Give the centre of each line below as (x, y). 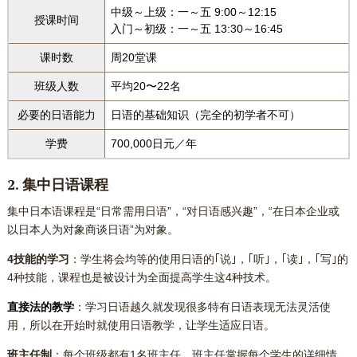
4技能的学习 (38, 259)
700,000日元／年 (153, 144)
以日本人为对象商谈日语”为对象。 (92, 230)
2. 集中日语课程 (57, 184)
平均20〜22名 (145, 86)
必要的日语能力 (56, 115)
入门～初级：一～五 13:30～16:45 (196, 29)
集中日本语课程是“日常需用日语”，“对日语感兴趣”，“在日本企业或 (173, 212)
